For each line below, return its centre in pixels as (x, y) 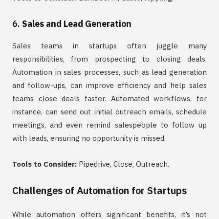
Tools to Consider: (44, 164)
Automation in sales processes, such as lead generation (109, 72)
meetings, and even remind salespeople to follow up (109, 125)
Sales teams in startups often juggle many (109, 45)
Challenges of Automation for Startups (99, 190)
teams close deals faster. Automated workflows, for (109, 98)
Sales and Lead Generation (77, 23)
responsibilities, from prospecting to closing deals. (109, 59)
